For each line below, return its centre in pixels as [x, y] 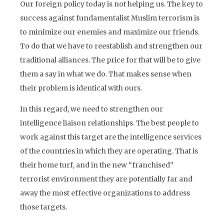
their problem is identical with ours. [81, 88]
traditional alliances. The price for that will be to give [110, 60]
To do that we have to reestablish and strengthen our [111, 46]
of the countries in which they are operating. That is [109, 151]
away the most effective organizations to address [105, 193]
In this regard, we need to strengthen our [91, 109]
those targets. [43, 207]
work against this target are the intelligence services [111, 137]
